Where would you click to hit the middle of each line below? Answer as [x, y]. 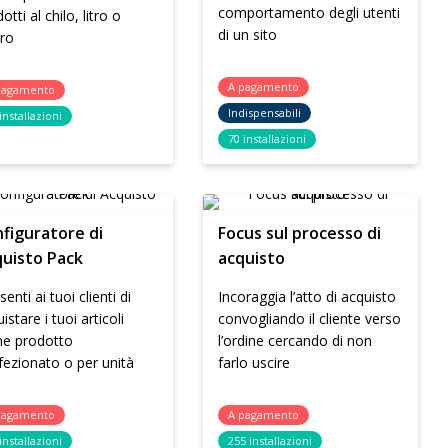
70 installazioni [267, 138]
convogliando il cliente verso [310, 318]
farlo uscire [254, 362]
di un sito [248, 34]
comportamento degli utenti [309, 12]
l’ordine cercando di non [295, 340]
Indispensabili [265, 112]
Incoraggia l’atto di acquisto [307, 296]
